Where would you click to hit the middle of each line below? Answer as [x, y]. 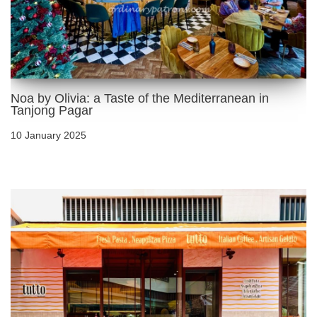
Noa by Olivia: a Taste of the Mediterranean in [140, 98]
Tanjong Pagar [52, 110]
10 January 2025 [48, 135]
